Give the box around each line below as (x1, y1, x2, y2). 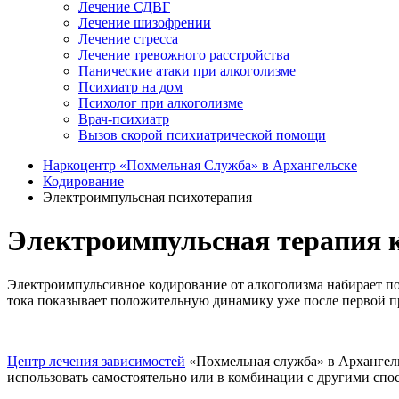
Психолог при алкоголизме (78, 95, 243, 110)
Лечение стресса (78, 31, 178, 46)
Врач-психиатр (78, 111, 169, 126)
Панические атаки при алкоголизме (78, 63, 296, 78)
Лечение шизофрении (78, 15, 211, 30)
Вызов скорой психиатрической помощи (78, 127, 326, 142)
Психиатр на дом (78, 79, 183, 94)
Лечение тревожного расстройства (78, 47, 289, 62)
